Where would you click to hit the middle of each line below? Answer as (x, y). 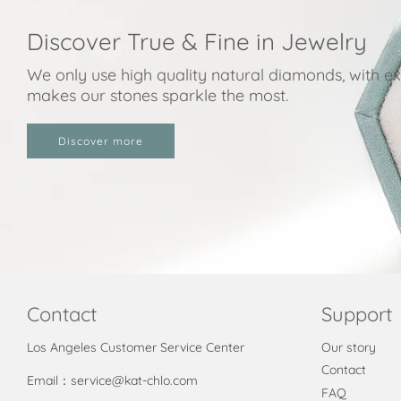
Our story (348, 347)
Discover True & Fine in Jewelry (197, 42)
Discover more (101, 141)
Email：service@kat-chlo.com (112, 380)
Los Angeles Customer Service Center (136, 347)
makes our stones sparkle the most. (158, 96)
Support (356, 313)
